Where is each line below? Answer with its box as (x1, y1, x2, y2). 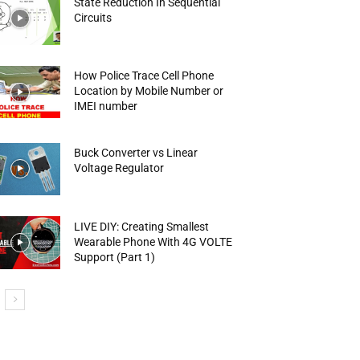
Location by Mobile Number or (74, 84, 224, 98)
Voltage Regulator (74, 161, 165, 174)
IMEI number (74, 100, 138, 113)
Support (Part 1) (74, 250, 156, 264)
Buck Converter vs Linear (74, 145, 198, 159)
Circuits (74, 10, 112, 24)
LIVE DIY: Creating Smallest (74, 219, 210, 233)
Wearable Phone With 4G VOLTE (74, 235, 233, 248)
